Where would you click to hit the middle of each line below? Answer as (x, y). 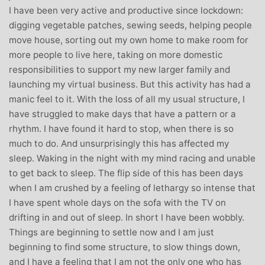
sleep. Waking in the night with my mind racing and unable (132, 158)
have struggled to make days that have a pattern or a (122, 114)
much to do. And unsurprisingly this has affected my (119, 143)
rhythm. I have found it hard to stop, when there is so (121, 128)
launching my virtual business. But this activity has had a (130, 84)
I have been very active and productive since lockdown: (126, 10)
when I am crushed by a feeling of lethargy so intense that (132, 188)
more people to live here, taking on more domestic (116, 54)
